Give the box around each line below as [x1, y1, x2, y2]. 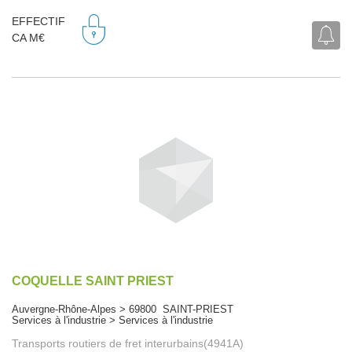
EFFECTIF [12, 15, 65, 28]
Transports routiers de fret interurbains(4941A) [12, 336, 244, 350]
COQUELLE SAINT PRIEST [12, 273, 174, 288]
